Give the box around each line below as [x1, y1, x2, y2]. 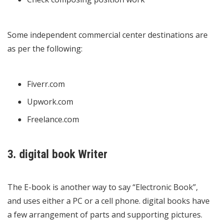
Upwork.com [27, 96, 73, 108]
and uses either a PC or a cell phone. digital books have [7, 195, 210, 207]
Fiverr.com [27, 79, 65, 90]
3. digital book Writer [7, 147, 108, 162]
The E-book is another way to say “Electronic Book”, [7, 182, 198, 193]
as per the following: [7, 43, 82, 55]
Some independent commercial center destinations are [7, 29, 208, 41]
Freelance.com [27, 114, 79, 125]
